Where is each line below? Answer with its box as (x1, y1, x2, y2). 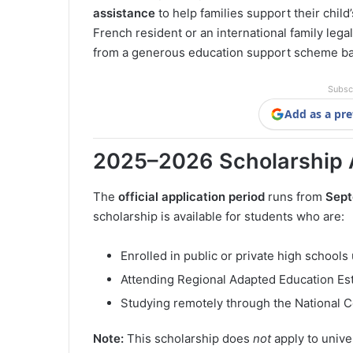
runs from (265, 188, 325, 204)
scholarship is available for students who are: (93, 208, 344, 224)
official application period (118, 188, 265, 204)
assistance (93, 6, 155, 21)
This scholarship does (124, 330, 253, 346)
